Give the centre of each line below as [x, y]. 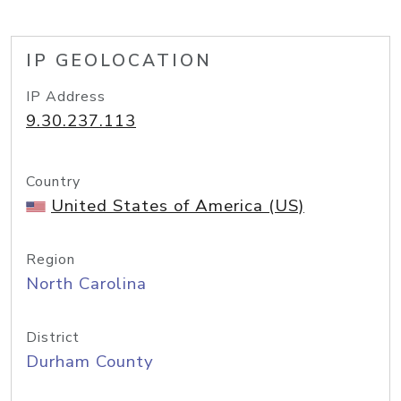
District [53, 337]
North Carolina [86, 284]
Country [53, 182]
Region [51, 260]
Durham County [90, 362]
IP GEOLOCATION [119, 61]
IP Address [66, 97]
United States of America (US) [178, 206]
